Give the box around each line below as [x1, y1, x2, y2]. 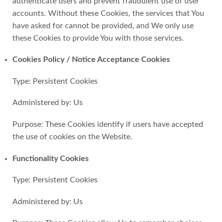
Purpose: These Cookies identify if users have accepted [12, 120, 203, 129]
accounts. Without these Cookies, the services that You [12, 9, 204, 17]
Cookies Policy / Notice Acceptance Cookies [12, 55, 170, 64]
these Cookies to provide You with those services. [12, 34, 184, 42]
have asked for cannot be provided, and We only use [12, 21, 194, 30]
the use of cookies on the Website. [12, 133, 132, 141]
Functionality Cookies [12, 154, 89, 163]
